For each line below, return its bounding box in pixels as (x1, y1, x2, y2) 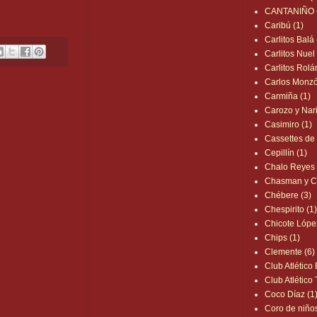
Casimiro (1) (265, 120, 313, 130)
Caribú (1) (265, 21, 304, 31)
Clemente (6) (265, 247, 316, 258)
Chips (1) (265, 233, 301, 243)
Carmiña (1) (265, 91, 311, 102)
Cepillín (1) (265, 148, 308, 158)
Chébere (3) (265, 190, 312, 201)
